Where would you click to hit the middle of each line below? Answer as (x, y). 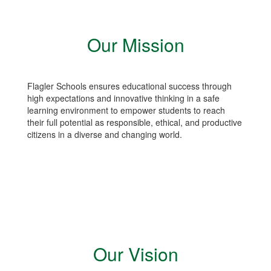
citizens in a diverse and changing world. (105, 134)
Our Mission (135, 44)
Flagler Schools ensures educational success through (129, 86)
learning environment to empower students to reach (126, 110)
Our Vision (135, 254)
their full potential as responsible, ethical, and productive (135, 122)
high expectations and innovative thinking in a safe (123, 98)
